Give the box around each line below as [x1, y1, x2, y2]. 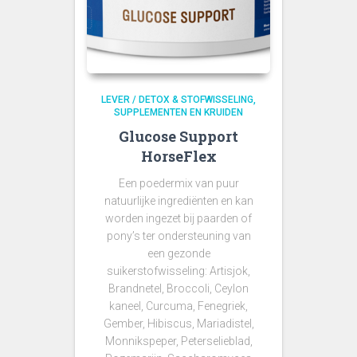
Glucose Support [119, 127, 238, 146]
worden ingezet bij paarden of [105, 212, 252, 225]
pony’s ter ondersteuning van [106, 229, 251, 242]
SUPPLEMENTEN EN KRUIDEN [114, 107, 243, 118]
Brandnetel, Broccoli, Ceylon [108, 282, 249, 295]
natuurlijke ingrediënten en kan [104, 194, 253, 207]
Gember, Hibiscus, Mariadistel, [103, 317, 254, 330]
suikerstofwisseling [107, 265, 205, 277]
